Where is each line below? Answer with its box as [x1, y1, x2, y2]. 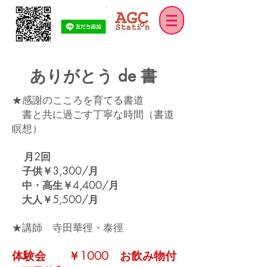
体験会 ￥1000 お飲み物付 [12, 248, 176, 263]
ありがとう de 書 [29, 66, 162, 86]
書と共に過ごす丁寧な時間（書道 [12, 107, 174, 121]
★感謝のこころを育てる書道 [12, 93, 144, 107]
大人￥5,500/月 [12, 193, 108, 206]
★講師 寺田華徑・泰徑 [12, 221, 123, 234]
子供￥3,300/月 [12, 164, 108, 178]
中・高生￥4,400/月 [12, 178, 139, 192]
